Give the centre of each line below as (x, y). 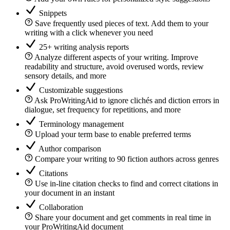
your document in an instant (70, 193)
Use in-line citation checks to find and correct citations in (127, 184)
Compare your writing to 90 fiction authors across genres (127, 159)
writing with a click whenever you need (89, 33)
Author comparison (70, 149)
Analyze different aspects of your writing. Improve (116, 57)
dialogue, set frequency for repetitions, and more (103, 110)
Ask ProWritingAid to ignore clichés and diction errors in (127, 101)
